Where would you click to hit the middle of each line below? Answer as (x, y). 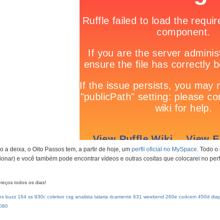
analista (84, 197)
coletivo (56, 197)
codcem (188, 197)
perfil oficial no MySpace (164, 149)
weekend (154, 197)
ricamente (121, 197)
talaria (101, 197)
